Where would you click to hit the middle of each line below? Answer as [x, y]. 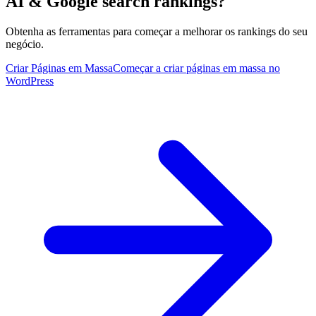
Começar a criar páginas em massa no [196, 68]
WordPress [30, 80]
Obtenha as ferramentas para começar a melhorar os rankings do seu [157, 31]
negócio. [25, 44]
